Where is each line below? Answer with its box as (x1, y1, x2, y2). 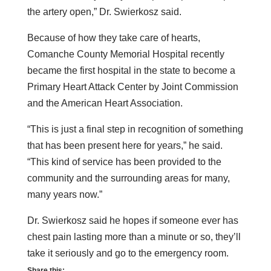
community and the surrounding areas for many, (27, 172, 230, 183)
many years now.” (27, 189, 102, 200)
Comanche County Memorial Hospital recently (27, 48, 224, 59)
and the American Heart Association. (27, 97, 183, 108)
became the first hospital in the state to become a (27, 65, 235, 76)
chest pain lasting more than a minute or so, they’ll (27, 231, 241, 242)
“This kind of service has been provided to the (27, 156, 221, 167)
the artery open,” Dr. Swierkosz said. (27, 6, 181, 17)
